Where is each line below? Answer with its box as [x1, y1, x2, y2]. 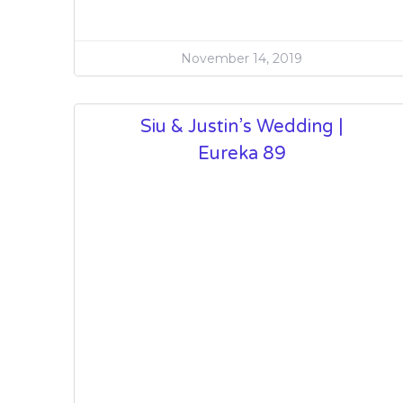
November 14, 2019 [181, 49, 303, 67]
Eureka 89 [197, 142, 286, 165]
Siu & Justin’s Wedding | [139, 115, 344, 138]
